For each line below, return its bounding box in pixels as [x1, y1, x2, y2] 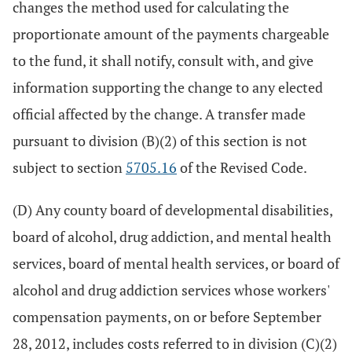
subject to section [13, 158, 126, 177]
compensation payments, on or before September [13, 307, 321, 326]
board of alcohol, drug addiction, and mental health [13, 227, 332, 246]
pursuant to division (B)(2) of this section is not [13, 131, 307, 150]
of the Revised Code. [177, 158, 307, 177]
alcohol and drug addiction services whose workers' [13, 280, 329, 299]
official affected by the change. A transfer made [13, 104, 306, 123]
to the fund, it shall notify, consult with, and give [13, 51, 313, 70]
